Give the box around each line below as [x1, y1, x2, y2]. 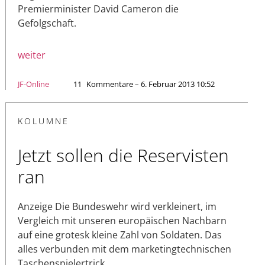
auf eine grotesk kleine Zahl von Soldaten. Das [18, 228, 222, 242]
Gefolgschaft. [18, 17, 76, 30]
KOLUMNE [18, 115, 69, 127]
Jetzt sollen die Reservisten [18, 143, 229, 168]
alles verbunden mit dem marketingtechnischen [18, 243, 231, 256]
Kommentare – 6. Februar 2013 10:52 [86, 79, 215, 90]
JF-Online [18, 79, 49, 90]
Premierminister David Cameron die [18, 2, 179, 16]
